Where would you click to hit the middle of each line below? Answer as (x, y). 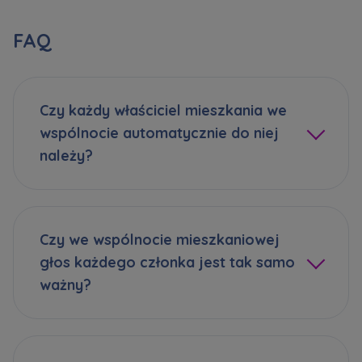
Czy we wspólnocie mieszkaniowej (160, 240)
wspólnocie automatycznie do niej (159, 133)
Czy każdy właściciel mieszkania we (163, 111)
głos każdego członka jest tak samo (167, 263)
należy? (66, 156)
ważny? (65, 285)
